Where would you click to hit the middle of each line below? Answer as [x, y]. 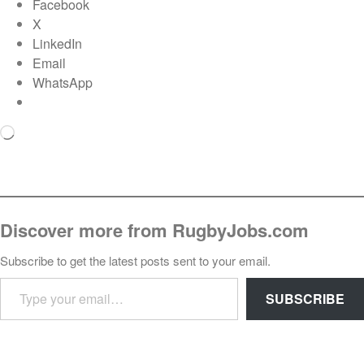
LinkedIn [57, 43]
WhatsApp [63, 82]
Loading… [45, 134]
